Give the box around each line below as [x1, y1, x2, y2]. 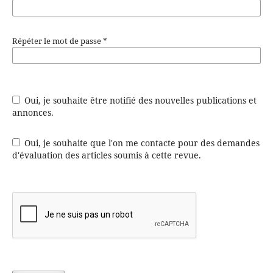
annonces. [12, 107, 54, 119]
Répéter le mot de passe [12, 35, 103, 47]
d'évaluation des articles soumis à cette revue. [12, 149, 201, 161]
